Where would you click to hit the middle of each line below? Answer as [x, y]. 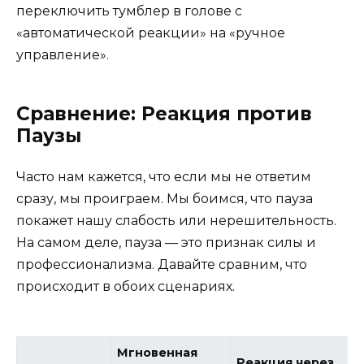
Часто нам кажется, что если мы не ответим [164, 176]
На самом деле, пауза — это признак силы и [166, 242]
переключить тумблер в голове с [129, 11]
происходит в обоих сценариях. [126, 286]
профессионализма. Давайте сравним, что [162, 264]
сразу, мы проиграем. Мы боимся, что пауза [165, 198]
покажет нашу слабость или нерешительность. [176, 220]
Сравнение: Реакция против [164, 113]
